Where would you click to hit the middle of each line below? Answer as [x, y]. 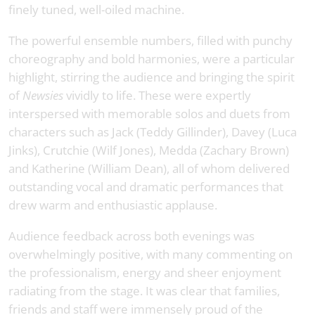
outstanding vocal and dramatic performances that [146, 186]
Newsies [43, 95]
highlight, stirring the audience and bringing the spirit [152, 77]
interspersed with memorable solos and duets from [149, 113]
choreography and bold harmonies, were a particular [152, 58]
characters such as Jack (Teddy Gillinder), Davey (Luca [153, 131]
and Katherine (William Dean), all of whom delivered [149, 168]
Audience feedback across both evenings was [131, 236]
